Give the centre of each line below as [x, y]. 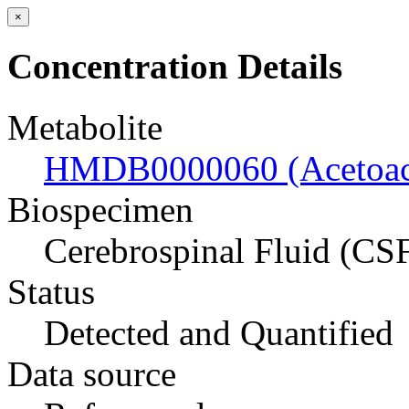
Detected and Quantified [219, 332]
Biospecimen [100, 209]
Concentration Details [175, 67]
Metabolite [85, 127]
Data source [92, 373]
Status [51, 291]
